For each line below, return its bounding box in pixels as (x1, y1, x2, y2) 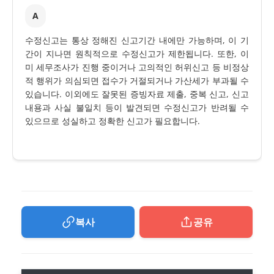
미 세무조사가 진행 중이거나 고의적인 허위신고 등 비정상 (25, 61, 249, 73)
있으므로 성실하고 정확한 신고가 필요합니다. (25, 115, 200, 127)
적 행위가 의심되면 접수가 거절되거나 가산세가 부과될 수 (25, 75, 249, 87)
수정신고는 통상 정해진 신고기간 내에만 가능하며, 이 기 (25, 34, 249, 46)
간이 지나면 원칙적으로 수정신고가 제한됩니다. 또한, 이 (25, 48, 249, 60)
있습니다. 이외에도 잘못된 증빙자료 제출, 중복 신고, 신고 (25, 88, 249, 100)
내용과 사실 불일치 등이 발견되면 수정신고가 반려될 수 (25, 102, 249, 114)
